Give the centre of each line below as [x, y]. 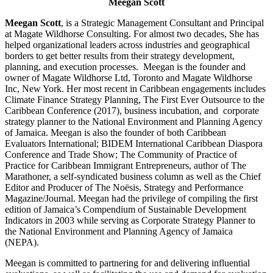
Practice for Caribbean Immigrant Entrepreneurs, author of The [126, 165]
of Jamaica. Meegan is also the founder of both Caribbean [115, 132]
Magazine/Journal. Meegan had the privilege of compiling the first [131, 198]
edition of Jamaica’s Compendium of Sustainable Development [126, 209]
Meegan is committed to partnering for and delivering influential [127, 263]
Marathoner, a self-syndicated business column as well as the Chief [133, 176]
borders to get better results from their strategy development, [120, 55]
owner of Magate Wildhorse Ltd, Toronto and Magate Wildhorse [129, 77]
